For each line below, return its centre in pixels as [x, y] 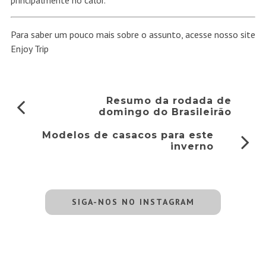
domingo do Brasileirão [165, 112]
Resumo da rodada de [169, 101]
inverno [192, 147]
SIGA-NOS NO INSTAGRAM [133, 202]
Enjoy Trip [31, 49]
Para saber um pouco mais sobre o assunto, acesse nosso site [133, 35]
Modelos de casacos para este [128, 135]
